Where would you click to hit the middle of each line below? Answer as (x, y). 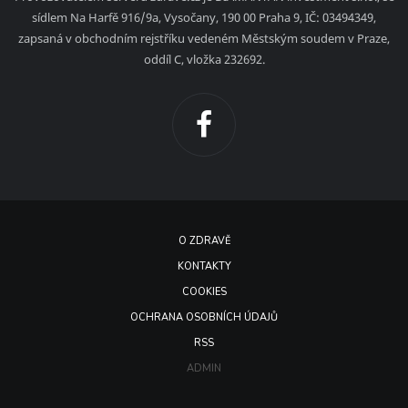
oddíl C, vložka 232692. (204, 59)
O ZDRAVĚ (204, 240)
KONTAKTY (204, 266)
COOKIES (204, 291)
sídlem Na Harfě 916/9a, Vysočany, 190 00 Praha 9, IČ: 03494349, (204, 17)
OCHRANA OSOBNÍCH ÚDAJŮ (204, 317)
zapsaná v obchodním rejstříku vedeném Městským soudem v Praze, (204, 38)
